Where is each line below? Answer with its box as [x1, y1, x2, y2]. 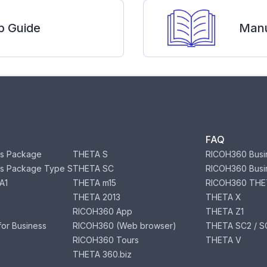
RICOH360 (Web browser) [72, 220, 176, 231]
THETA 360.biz [72, 249, 132, 259]
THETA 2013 [72, 191, 120, 202]
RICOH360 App [72, 206, 132, 216]
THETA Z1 [206, 206, 244, 216]
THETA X [206, 191, 242, 202]
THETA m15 [72, 177, 116, 188]
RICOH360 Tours [72, 234, 139, 245]
